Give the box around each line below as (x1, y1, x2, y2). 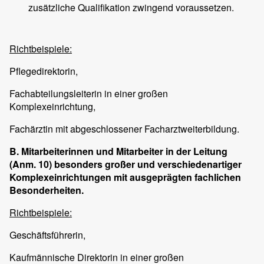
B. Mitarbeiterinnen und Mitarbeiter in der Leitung (9, 144, 227, 159)
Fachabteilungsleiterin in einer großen (9, 87, 168, 101)
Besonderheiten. (9, 183, 84, 197)
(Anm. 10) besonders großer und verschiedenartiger (9, 157, 242, 171)
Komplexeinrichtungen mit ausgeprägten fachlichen (9, 170, 241, 184)
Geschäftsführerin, (9, 228, 85, 242)
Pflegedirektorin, (9, 64, 78, 78)
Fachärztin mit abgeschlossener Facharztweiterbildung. (9, 122, 239, 136)
